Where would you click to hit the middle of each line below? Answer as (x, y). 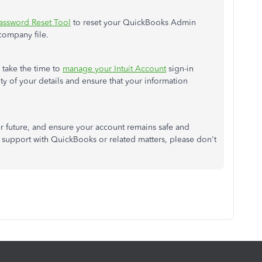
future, (18, 127)
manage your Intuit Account (114, 69)
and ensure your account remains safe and (110, 127)
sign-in (180, 69)
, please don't (191, 139)
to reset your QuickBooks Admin (133, 23)
